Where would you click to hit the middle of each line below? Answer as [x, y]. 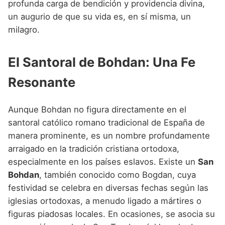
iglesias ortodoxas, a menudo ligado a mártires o [105, 201]
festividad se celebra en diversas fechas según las [108, 188]
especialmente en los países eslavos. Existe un [103, 162]
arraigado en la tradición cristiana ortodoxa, [94, 149]
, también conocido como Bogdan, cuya [118, 175]
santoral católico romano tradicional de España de [106, 123]
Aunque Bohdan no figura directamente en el [97, 110]
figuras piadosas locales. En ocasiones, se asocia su [111, 214]
